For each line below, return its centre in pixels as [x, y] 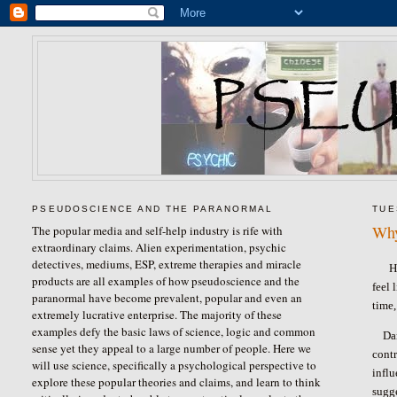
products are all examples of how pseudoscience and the [166, 280]
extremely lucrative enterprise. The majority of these [157, 314]
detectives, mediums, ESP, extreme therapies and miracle [167, 264]
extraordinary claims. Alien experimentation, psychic [160, 247]
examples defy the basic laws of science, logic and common [174, 331]
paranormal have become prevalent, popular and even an [167, 297]
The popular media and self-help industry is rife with [158, 230]
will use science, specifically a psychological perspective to [175, 365]
